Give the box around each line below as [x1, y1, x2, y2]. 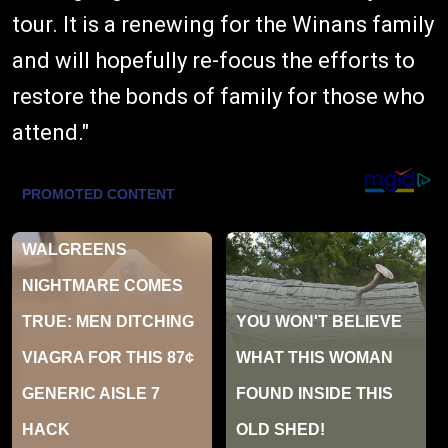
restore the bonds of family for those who [12, 83, 425, 109]
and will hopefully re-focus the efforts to [12, 47, 415, 73]
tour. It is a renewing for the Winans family [12, 11, 434, 37]
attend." [12, 119, 89, 145]
